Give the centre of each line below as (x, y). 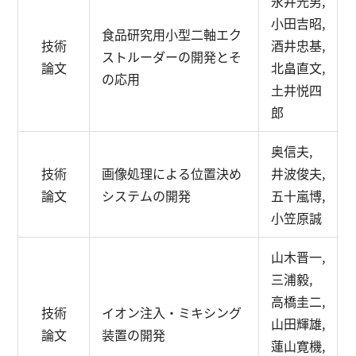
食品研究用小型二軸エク (172, 34)
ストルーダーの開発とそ (172, 56)
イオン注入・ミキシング (172, 312)
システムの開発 (147, 195)
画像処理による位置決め (172, 173)
